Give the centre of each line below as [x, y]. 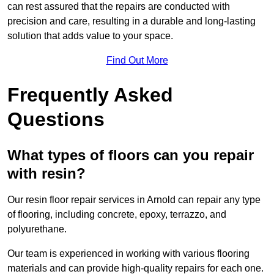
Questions [56, 120]
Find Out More [137, 61]
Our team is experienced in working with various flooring [128, 254]
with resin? [46, 174]
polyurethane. [38, 229]
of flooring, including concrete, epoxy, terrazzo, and [117, 215]
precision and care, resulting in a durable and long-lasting [131, 21]
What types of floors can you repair [131, 155]
